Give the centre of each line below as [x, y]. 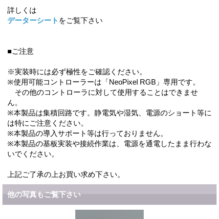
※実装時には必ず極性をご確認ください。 [77, 71]
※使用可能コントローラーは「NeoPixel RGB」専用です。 [104, 82]
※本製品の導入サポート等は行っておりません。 [88, 133]
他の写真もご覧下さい [44, 194]
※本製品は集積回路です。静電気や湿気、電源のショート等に [109, 112]
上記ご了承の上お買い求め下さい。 [66, 174]
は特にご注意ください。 [48, 123]
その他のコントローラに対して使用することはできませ [103, 92]
